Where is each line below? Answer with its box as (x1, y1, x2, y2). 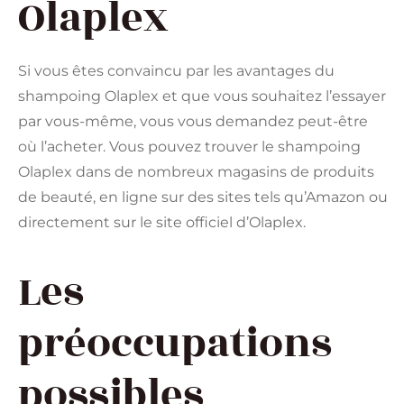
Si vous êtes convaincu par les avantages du (18, 61, 335, 79)
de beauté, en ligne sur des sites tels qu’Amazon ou (18, 188, 388, 206)
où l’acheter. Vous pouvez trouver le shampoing (18, 137, 361, 155)
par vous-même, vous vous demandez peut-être (18, 112, 368, 130)
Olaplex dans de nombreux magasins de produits (18, 162, 374, 180)
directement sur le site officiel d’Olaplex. (18, 213, 306, 231)
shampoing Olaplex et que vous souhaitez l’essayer (18, 87, 386, 105)
